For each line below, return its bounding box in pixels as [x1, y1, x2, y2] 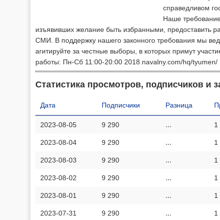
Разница [165, 101, 192, 109]
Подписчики [102, 101, 140, 109]
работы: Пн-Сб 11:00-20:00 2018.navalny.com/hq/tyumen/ [35, 57, 218, 66]
